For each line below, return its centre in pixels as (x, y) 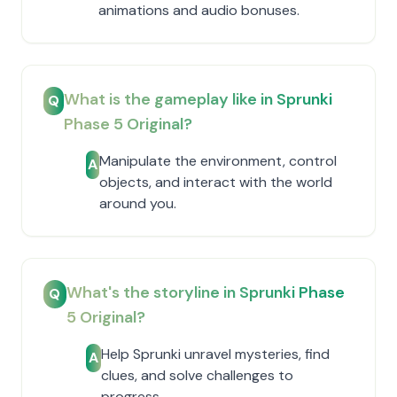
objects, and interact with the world (215, 182)
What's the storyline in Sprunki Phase (205, 292)
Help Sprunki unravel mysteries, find (215, 354)
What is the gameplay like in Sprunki (198, 99)
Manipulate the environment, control (218, 161)
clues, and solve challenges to (197, 375)
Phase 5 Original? (128, 124)
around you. (137, 203)
